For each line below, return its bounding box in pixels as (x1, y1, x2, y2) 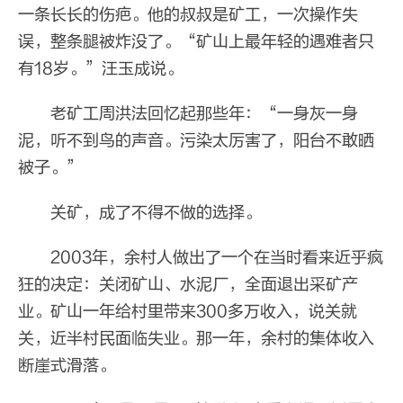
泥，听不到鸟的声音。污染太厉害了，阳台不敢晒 (18, 131, 374, 151)
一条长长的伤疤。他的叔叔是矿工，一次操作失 (18, 5, 358, 25)
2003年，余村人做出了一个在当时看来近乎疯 (18, 248, 383, 268)
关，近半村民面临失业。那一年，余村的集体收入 (18, 329, 374, 349)
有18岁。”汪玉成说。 (18, 59, 183, 79)
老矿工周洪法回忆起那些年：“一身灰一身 (18, 104, 358, 124)
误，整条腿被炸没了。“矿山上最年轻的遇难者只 (18, 32, 374, 52)
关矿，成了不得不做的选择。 (18, 203, 261, 223)
